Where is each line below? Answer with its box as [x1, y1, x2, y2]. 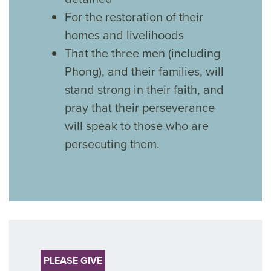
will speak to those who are [65, 117, 209, 135]
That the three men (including [65, 44, 221, 62]
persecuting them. [65, 135, 160, 153]
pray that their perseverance [65, 99, 215, 117]
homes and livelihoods [65, 26, 184, 44]
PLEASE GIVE [44, 253, 103, 268]
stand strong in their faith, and [65, 80, 224, 99]
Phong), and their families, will [65, 62, 224, 80]
